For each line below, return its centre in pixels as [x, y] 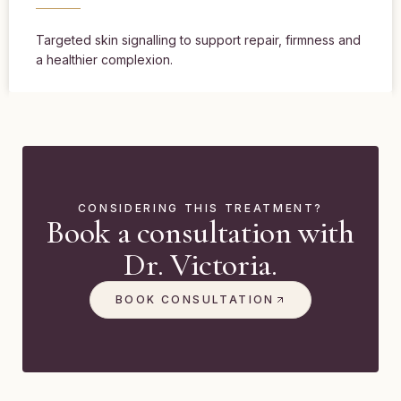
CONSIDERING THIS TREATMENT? [200, 209]
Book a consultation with [200, 233]
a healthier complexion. [104, 60]
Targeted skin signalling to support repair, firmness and [198, 40]
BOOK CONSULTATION [195, 300]
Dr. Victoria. [200, 265]
